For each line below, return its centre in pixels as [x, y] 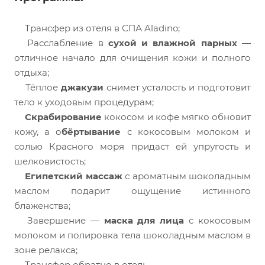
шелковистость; [50, 161]
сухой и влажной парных [172, 43]
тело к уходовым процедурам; [84, 102]
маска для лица [144, 221]
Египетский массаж [74, 176]
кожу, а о [38, 132]
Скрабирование [64, 117]
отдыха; [32, 73]
